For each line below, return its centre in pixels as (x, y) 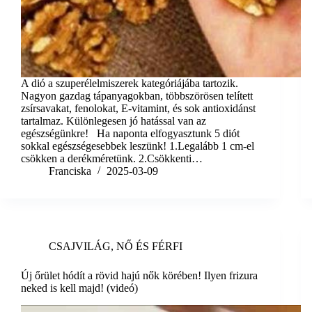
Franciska (70, 171)
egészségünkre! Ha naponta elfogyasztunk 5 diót (130, 134)
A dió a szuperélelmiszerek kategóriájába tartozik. (130, 84)
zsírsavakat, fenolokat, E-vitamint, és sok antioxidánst (138, 109)
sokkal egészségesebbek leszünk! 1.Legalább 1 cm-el (138, 146)
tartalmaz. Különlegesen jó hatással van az (114, 121)
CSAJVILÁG (80, 247)
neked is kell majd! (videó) (79, 288)
